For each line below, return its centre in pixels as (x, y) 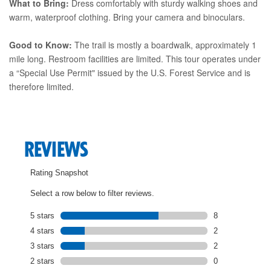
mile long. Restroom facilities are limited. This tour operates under (135, 58)
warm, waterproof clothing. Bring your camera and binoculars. (127, 17)
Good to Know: (41, 44)
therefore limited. (41, 86)
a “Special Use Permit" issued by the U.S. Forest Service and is (130, 72)
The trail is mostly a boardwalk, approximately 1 (164, 44)
